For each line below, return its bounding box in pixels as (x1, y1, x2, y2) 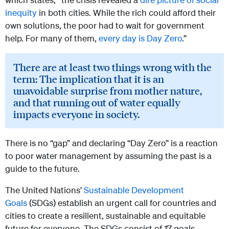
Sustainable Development (84, 185, 184, 196)
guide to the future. (5, 163, 80, 174)
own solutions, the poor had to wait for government (5, 20, 204, 31)
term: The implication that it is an (13, 72, 164, 86)
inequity (5, 7, 37, 18)
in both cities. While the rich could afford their (37, 7, 216, 18)
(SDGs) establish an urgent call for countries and (27, 197, 216, 209)
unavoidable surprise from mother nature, (13, 84, 202, 98)
